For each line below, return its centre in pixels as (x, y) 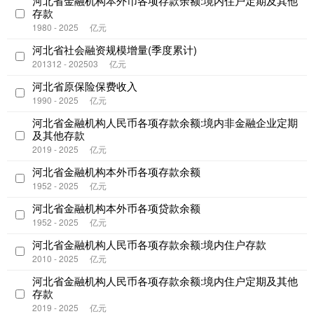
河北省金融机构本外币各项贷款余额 (116, 208)
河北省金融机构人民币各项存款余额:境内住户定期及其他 (165, 281)
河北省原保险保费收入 (85, 86)
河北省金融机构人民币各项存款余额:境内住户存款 (149, 245)
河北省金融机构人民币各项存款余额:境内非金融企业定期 (165, 123)
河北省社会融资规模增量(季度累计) (115, 50)
